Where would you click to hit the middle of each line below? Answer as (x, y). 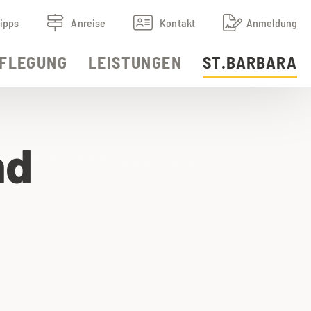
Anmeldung (272, 23)
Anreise (89, 23)
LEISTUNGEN (135, 62)
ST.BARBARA (250, 62)
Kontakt (177, 23)
